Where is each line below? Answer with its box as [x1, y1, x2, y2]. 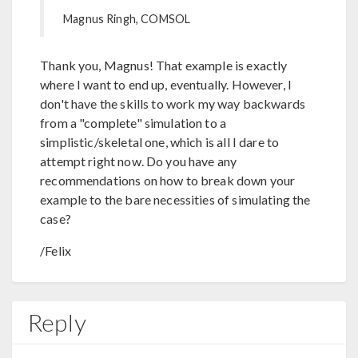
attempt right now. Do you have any [40, 153, 237, 169]
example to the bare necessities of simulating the [40, 191, 311, 207]
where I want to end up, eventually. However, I [40, 76, 292, 92]
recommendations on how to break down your [40, 172, 296, 188]
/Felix [40, 242, 72, 258]
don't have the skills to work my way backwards [40, 95, 306, 111]
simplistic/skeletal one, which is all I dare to [40, 133, 280, 149]
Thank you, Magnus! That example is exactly [40, 57, 288, 73]
